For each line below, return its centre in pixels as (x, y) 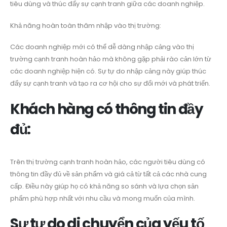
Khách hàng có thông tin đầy (107, 109)
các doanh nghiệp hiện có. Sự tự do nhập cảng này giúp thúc (108, 71)
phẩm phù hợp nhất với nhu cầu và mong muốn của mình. (103, 198)
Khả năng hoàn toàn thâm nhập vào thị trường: (86, 25)
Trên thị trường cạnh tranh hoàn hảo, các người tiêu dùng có (108, 162)
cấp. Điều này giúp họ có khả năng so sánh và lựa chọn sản (104, 186)
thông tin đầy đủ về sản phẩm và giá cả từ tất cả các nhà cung (108, 174)
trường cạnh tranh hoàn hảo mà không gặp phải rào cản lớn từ (111, 59)
